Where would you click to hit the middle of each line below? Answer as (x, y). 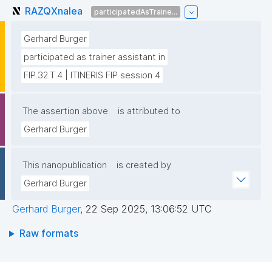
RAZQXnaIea (54, 11)
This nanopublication (65, 165)
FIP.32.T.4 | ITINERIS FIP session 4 (92, 76)
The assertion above (65, 111)
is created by (144, 165)
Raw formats (49, 233)
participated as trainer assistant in (94, 57)
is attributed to (149, 111)
